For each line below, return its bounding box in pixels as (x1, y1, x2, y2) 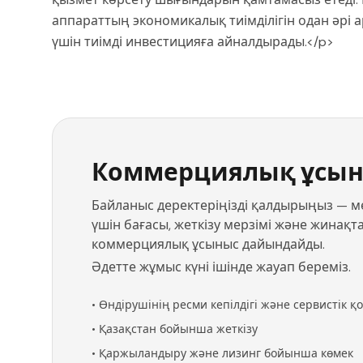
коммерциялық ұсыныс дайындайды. (92, 236, 325, 254)
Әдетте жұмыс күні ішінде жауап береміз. (92, 258, 351, 276)
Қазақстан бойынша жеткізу (99, 322, 258, 337)
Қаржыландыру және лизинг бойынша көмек (99, 346, 353, 361)
